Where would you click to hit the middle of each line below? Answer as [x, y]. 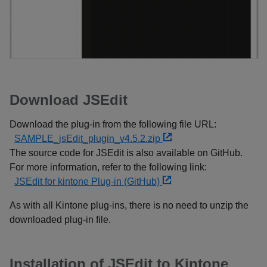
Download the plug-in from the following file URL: [113, 125]
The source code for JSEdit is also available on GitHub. [126, 153]
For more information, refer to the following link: [108, 167]
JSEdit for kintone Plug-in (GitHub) [88, 182]
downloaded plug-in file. [60, 220]
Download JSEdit [69, 100]
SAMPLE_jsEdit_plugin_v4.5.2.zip [89, 139]
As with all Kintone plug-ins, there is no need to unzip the [129, 206]
